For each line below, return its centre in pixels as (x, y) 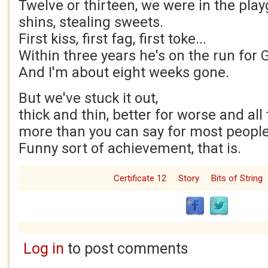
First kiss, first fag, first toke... (112, 39)
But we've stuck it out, (88, 98)
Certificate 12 (140, 178)
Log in (43, 249)
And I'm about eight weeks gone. (124, 72)
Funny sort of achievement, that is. (130, 148)
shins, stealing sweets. (91, 22)
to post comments (126, 249)
